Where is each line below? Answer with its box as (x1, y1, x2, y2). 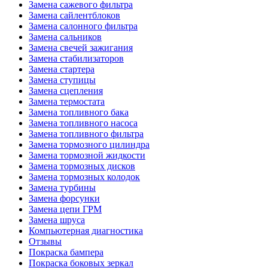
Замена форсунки (29, 193, 100, 204)
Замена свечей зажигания (29, 42, 133, 53)
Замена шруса (29, 215, 85, 226)
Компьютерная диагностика (29, 226, 143, 236)
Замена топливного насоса (29, 118, 138, 129)
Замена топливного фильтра (29, 129, 144, 139)
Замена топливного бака (29, 107, 129, 118)
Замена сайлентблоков (29, 10, 120, 21)
